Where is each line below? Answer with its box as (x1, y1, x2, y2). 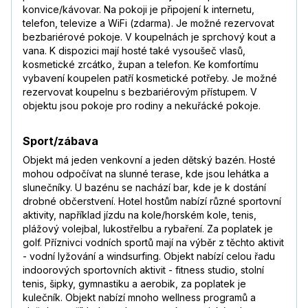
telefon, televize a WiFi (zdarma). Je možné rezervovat (23, 17, 274, 30)
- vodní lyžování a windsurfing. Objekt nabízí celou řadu (23, 250, 275, 263)
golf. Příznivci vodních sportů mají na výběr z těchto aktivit (23, 236, 284, 249)
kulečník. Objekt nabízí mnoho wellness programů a (23, 291, 256, 304)
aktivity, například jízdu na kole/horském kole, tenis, (23, 209, 256, 221)
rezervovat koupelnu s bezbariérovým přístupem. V (23, 86, 257, 98)
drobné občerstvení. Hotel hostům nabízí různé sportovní (23, 195, 281, 208)
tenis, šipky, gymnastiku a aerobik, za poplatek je (23, 278, 246, 290)
